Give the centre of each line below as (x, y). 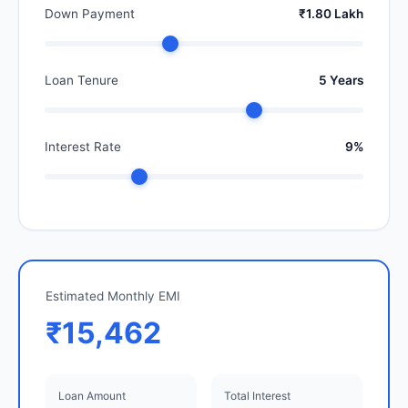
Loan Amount (92, 396)
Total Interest (257, 396)
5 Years (341, 81)
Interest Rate (83, 147)
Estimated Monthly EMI (113, 296)
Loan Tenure (82, 81)
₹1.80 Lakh (331, 14)
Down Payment (90, 14)
